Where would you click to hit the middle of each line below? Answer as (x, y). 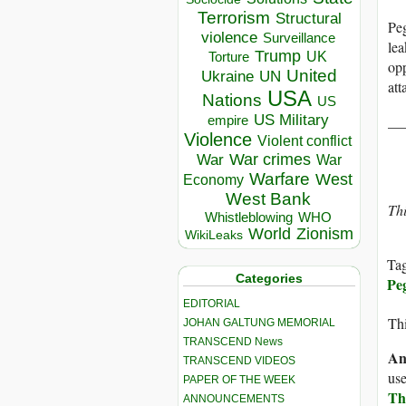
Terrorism (233, 18)
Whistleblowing (248, 217)
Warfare (280, 179)
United (312, 76)
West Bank (268, 199)
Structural (308, 19)
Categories (269, 279)
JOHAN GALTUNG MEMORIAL (259, 322)
